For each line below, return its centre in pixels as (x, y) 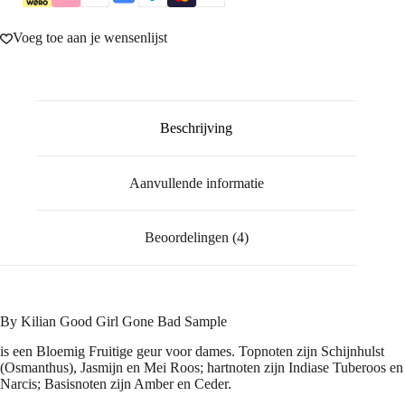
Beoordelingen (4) (196, 238)
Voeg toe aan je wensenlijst (90, 38)
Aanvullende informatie (196, 183)
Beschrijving (197, 128)
